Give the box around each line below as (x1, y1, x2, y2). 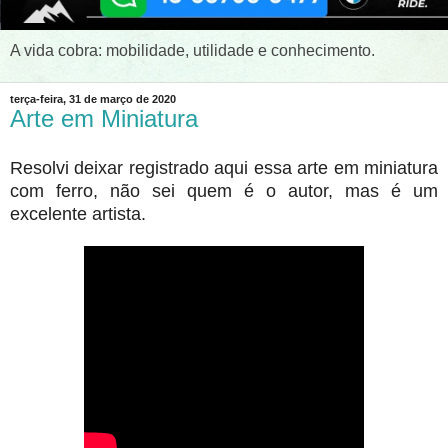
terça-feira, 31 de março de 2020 (10, 93, 176, 105)
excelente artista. (10, 203, 146, 224)
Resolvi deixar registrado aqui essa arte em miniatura (10, 157, 438, 178)
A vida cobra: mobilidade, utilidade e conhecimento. (10, 42, 375, 59)
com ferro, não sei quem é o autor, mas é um (10, 180, 438, 201)
